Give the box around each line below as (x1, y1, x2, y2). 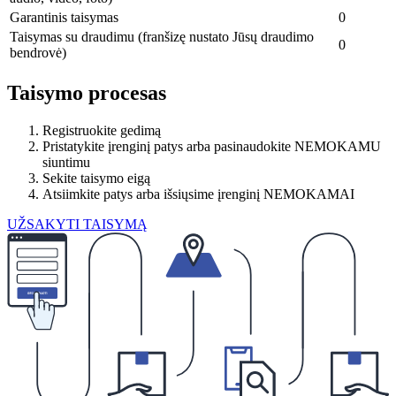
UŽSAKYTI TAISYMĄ (7, 216, 148, 232)
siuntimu (42, 154, 90, 170)
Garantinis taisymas (10, 9, 118, 25)
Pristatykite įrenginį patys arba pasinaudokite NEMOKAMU (42, 138, 381, 154)
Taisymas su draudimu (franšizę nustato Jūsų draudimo (10, 28, 314, 44)
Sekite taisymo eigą (42, 170, 150, 186)
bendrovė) (10, 44, 66, 60)
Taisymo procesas (7, 80, 166, 104)
